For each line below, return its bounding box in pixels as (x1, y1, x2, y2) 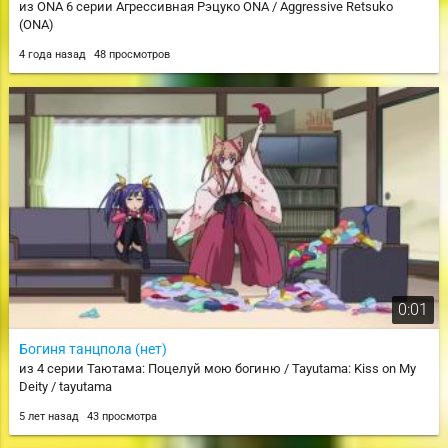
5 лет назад (18, 409, 82, 423)
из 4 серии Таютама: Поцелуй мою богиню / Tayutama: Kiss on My (18, 360, 416, 376)
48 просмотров (93, 47, 170, 61)
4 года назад (18, 47, 89, 61)
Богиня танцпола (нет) (18, 340, 167, 357)
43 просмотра (86, 409, 157, 423)
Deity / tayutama (18, 378, 112, 394)
